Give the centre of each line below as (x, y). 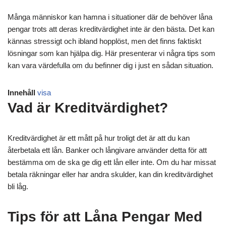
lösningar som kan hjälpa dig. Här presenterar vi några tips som (111, 53)
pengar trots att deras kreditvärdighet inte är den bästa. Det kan (111, 29)
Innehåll (21, 92)
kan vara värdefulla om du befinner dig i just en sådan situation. (110, 65)
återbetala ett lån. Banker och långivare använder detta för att (107, 150)
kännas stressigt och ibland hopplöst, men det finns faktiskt (104, 41)
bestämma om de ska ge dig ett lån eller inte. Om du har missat (112, 162)
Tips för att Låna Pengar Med (105, 216)
